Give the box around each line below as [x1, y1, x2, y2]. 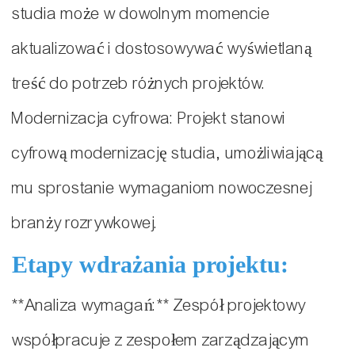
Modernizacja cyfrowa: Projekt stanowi [12, 109, 286, 129]
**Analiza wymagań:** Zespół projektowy [12, 296, 306, 316]
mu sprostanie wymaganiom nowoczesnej [12, 178, 312, 199]
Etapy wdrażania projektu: [12, 251, 288, 278]
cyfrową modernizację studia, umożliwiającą [12, 143, 323, 164]
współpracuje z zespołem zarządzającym [12, 330, 310, 351]
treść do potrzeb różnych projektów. [12, 74, 266, 94]
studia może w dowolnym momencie [12, 4, 270, 25]
